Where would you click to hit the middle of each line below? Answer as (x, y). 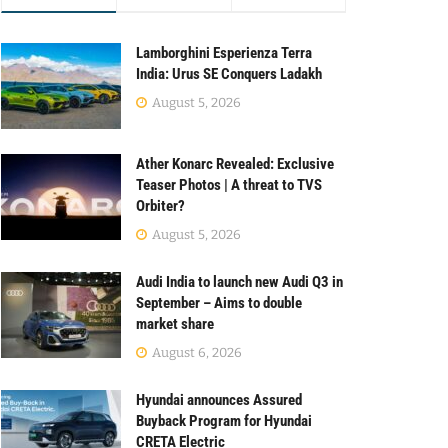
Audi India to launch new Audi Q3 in (239, 281)
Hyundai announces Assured (219, 399)
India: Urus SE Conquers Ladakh (229, 74)
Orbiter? (160, 205)
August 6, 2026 (195, 352)
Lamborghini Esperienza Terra (224, 53)
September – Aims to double (219, 302)
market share (175, 323)
